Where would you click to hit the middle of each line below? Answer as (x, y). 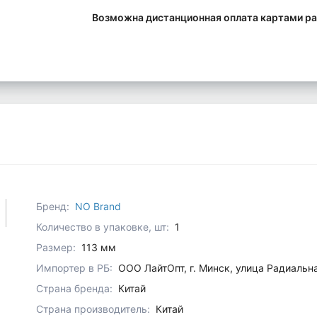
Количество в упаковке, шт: (103, 227)
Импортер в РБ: (75, 268)
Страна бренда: (75, 289)
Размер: (56, 248)
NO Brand (98, 207)
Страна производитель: (93, 309)
